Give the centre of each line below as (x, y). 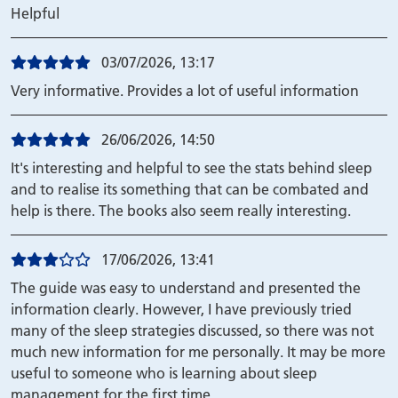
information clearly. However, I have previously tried (181, 309)
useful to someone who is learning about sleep (164, 373)
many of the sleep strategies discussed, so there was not (192, 330)
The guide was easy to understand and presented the (186, 288)
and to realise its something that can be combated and (190, 189)
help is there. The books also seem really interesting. (181, 211)
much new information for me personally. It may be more (198, 352)
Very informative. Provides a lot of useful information (185, 91)
